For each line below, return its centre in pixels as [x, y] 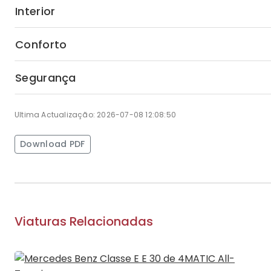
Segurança [46, 77]
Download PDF [53, 144]
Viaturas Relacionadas [84, 221]
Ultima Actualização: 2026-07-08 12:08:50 [95, 115]
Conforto [41, 44]
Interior [35, 11]
